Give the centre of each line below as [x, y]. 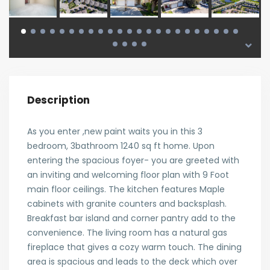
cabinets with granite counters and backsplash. [127, 204]
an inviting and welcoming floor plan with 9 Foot [128, 175]
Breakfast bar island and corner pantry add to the [131, 218]
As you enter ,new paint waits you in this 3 [115, 131]
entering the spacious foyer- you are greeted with [133, 160]
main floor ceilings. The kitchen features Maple [126, 189]
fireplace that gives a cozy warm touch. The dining [134, 247]
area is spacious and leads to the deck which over [132, 262]
